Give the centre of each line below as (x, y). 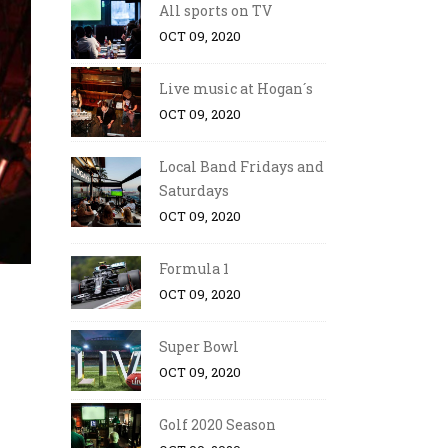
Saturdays (194, 190)
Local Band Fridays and (241, 166)
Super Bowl (199, 346)
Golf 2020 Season (217, 424)
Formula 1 (194, 268)
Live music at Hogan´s (236, 88)
